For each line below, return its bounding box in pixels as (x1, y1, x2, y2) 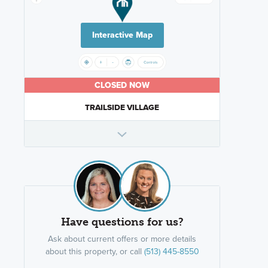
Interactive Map (92, 29, 153, 42)
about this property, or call (45, 245, 144, 258)
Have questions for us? (60, 215, 184, 229)
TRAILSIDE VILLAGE (85, 101, 159, 114)
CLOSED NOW (95, 79, 150, 92)
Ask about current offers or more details (48, 233, 196, 245)
